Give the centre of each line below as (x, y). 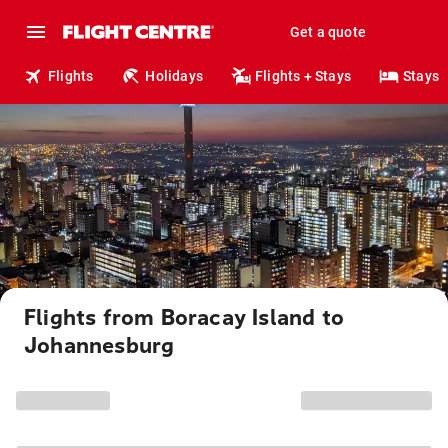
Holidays (174, 76)
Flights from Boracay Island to (184, 318)
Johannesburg (99, 346)
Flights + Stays (303, 76)
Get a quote (327, 32)
